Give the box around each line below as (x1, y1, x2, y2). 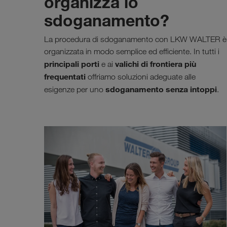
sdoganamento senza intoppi (105, 84, 217, 94)
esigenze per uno (44, 84, 105, 94)
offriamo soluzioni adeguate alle (86, 71, 196, 82)
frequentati (44, 71, 86, 82)
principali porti (44, 58, 99, 69)
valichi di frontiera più (115, 58, 196, 69)
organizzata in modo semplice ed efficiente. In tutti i (44, 46, 219, 56)
